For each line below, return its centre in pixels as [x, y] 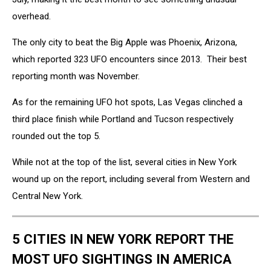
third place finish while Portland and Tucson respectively [123, 119]
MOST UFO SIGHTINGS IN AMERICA [122, 259]
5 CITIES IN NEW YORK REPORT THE [123, 239]
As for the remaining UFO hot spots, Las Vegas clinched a [127, 102]
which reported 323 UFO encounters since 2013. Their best [129, 59]
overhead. [31, 16]
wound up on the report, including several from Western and [131, 179]
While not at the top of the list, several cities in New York [124, 162]
